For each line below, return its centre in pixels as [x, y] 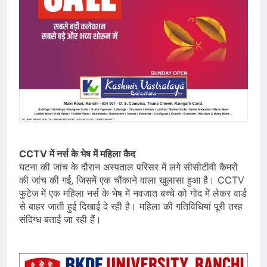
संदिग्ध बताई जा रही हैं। [60, 220]
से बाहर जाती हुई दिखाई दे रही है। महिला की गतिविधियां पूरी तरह [131, 207]
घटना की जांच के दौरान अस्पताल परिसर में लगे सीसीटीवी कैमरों [128, 167]
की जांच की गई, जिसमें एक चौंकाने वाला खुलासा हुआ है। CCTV [132, 180]
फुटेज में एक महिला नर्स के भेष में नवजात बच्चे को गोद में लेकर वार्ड [133, 193]
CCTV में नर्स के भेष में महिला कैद [77, 154]
